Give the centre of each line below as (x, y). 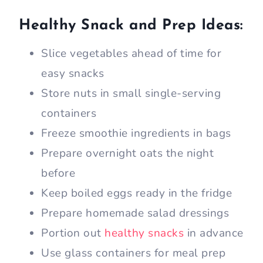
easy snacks (73, 74)
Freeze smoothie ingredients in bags (136, 134)
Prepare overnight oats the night (127, 154)
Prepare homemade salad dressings (135, 213)
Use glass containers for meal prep (133, 253)
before (58, 173)
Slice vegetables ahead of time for (131, 54)
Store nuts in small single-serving (131, 94)
